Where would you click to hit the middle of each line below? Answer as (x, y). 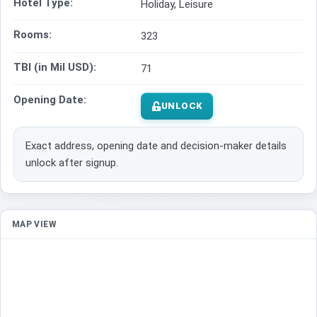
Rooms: (33, 35)
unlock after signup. (72, 163)
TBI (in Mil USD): (55, 68)
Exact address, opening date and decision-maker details (156, 146)
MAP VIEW (34, 225)
